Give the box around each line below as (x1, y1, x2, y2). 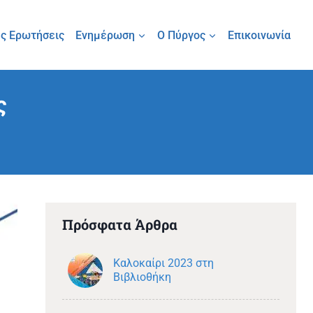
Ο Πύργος (157, 28, 205, 42)
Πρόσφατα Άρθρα (62, 215, 178, 233)
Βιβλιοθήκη (112, 270, 171, 284)
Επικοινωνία (228, 28, 291, 42)
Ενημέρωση (75, 28, 135, 42)
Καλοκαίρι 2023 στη (112, 256, 214, 270)
